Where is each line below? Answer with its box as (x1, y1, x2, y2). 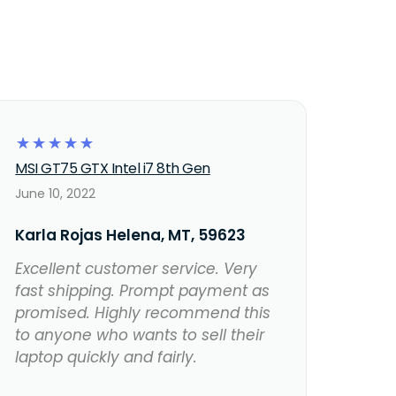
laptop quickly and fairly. (15, 346, 198, 369)
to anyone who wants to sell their (15, 324, 265, 346)
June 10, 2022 (15, 185, 96, 203)
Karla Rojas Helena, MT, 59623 (15, 225, 247, 247)
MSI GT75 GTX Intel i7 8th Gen (15, 158, 210, 179)
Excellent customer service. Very (15, 258, 258, 280)
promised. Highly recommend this (15, 302, 271, 324)
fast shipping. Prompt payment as (15, 280, 270, 302)
